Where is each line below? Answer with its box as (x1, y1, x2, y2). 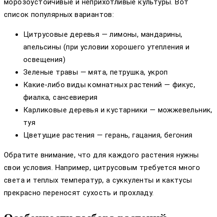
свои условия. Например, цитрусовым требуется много (4, 163, 200, 172)
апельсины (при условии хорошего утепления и (23, 42, 190, 51)
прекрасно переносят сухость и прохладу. (4, 188, 154, 197)
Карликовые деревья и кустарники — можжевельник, (23, 105, 213, 114)
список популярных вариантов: (4, 10, 114, 19)
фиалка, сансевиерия (23, 93, 98, 102)
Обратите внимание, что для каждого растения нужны (4, 150, 199, 159)
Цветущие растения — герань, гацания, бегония (23, 130, 193, 139)
